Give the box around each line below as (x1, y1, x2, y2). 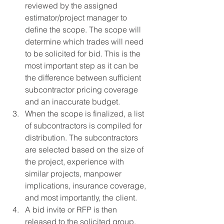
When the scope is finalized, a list (25, 108, 146, 118)
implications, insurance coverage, (25, 180, 148, 190)
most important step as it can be (25, 60, 140, 70)
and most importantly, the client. (25, 192, 137, 202)
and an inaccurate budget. (25, 96, 120, 106)
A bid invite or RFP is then (25, 204, 119, 214)
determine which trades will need (25, 36, 145, 46)
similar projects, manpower (25, 168, 123, 178)
